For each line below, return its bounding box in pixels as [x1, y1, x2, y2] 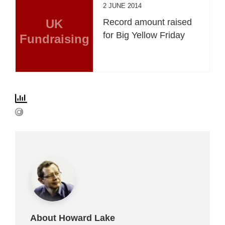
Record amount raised [103, 17, 192, 27]
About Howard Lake [30, 212, 115, 223]
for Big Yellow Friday [103, 30, 185, 40]
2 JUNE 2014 [103, 2, 142, 10]
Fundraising [19, 32, 89, 46]
